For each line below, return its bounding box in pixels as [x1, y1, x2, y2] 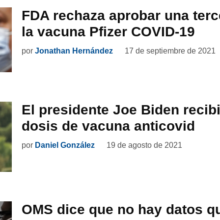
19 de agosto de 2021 [107, 141, 182, 150]
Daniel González [35, 141, 95, 150]
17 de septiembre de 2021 [125, 46, 216, 55]
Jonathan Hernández [35, 46, 113, 55]
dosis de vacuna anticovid [22, 118, 195, 134]
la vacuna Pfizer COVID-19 [22, 24, 195, 39]
